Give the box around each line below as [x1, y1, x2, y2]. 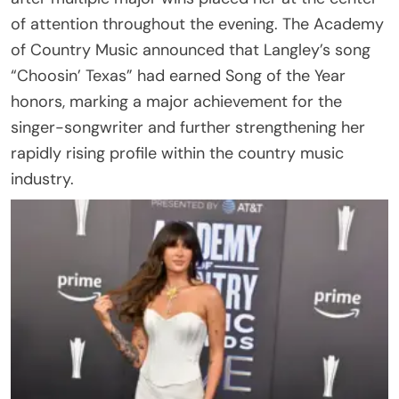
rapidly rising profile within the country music [11, 142, 344, 164]
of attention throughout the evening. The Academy [11, 12, 384, 35]
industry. [11, 167, 74, 190]
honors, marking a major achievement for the [11, 90, 342, 112]
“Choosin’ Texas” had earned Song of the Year [11, 64, 346, 86]
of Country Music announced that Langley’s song [11, 38, 370, 61]
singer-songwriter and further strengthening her [11, 116, 365, 138]
